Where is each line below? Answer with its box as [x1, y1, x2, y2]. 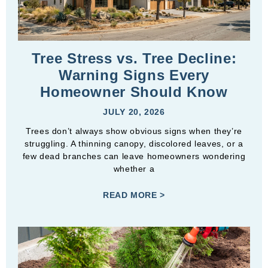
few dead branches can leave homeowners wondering [22, 151, 246, 161]
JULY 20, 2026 [103, 106, 165, 117]
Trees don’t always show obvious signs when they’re [25, 126, 242, 136]
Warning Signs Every [58, 66, 210, 83]
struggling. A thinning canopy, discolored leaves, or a [25, 138, 243, 148]
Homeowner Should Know [40, 83, 228, 100]
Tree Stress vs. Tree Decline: [31, 50, 237, 66]
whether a [113, 163, 155, 173]
